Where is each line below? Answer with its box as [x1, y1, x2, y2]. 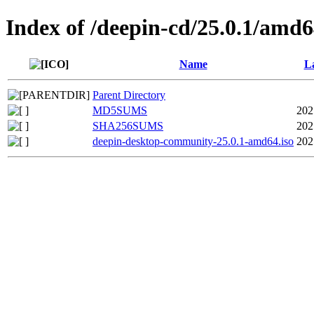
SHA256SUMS [93, 119, 163, 132]
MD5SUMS [93, 104, 147, 116]
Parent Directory [93, 88, 165, 101]
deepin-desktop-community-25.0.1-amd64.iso [93, 135, 294, 147]
